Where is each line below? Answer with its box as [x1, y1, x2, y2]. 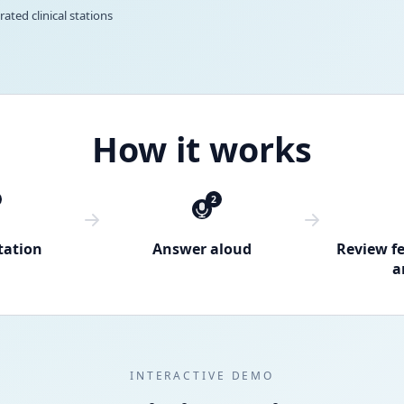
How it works [92, 125, 312, 172]
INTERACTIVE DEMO [129, 368, 275, 384]
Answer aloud [152, 238, 252, 259]
